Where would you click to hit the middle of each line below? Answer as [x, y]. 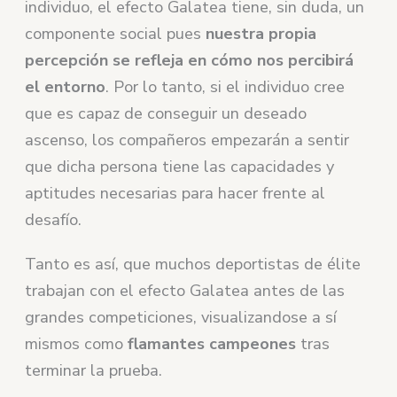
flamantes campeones [212, 343]
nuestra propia [261, 33]
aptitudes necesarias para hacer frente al [175, 193]
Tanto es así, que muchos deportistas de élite [193, 264]
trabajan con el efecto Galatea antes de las [185, 290]
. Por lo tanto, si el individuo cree [226, 86]
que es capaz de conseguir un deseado [166, 113]
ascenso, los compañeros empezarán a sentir [187, 140]
